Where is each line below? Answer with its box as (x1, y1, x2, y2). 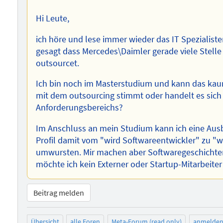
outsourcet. (36, 57, 80, 69)
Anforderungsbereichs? (36, 102, 123, 113)
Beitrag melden (33, 188, 84, 198)
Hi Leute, (36, 12, 70, 24)
